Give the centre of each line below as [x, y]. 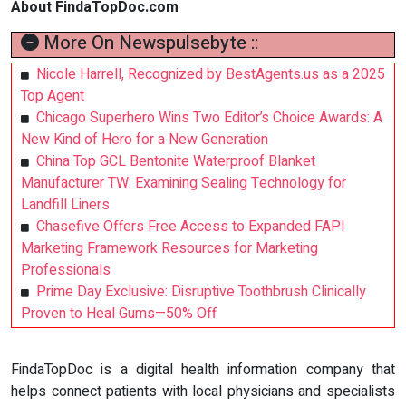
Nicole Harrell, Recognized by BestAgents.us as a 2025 [211, 75]
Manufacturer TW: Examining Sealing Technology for [184, 184]
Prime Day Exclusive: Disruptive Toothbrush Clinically [201, 292]
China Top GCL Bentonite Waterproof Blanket [176, 162]
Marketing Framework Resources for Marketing [169, 249]
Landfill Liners [65, 205]
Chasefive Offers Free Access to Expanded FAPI [191, 227]
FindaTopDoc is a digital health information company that [203, 370]
